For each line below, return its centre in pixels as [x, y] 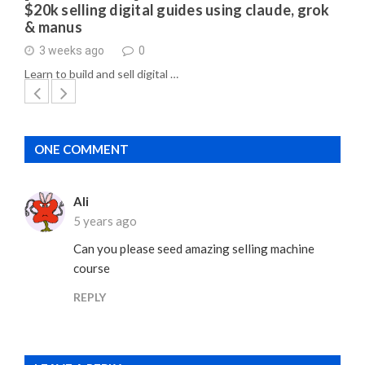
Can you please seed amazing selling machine [194, 248]
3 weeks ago [72, 51]
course [92, 268]
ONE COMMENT [81, 149]
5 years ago [105, 220]
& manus [53, 26]
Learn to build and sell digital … [101, 73]
